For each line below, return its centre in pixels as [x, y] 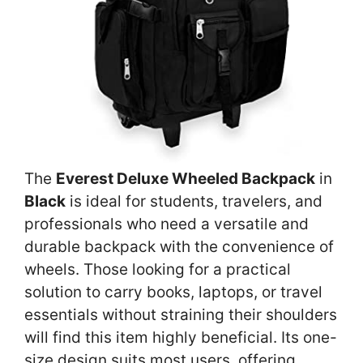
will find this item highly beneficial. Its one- [181, 338]
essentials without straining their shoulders [181, 315]
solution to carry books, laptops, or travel [173, 293]
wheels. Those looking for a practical [158, 270]
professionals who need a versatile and [167, 224]
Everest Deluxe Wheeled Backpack [186, 179]
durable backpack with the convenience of [179, 247]
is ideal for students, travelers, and [194, 202]
